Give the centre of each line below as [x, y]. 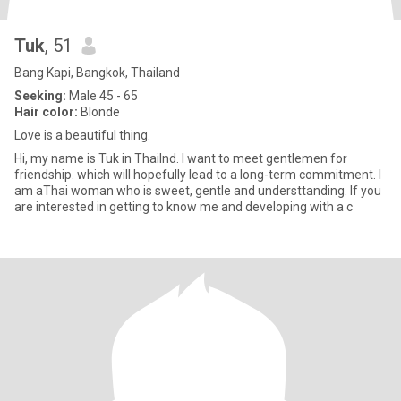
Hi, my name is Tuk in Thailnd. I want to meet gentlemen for [181, 158]
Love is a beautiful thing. [82, 135]
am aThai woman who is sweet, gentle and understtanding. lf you [198, 191]
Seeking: [40, 96]
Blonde [99, 112]
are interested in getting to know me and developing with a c [183, 207]
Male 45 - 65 [102, 96]
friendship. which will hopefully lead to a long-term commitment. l [198, 175]
